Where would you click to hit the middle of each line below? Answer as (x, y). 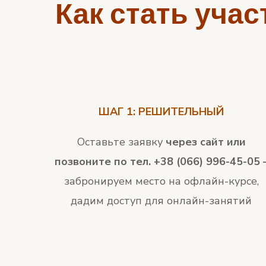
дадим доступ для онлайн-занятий (161, 201)
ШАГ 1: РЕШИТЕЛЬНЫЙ (161, 112)
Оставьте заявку (120, 142)
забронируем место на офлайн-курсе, (161, 181)
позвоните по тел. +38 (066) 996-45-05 (159, 162)
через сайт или (204, 142)
